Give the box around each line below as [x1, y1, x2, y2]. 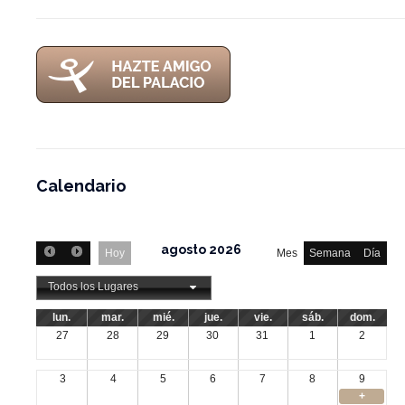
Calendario [36, 176, 127, 196]
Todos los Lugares [48, 280, 138, 294]
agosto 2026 [160, 242, 241, 258]
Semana [309, 246, 352, 259]
